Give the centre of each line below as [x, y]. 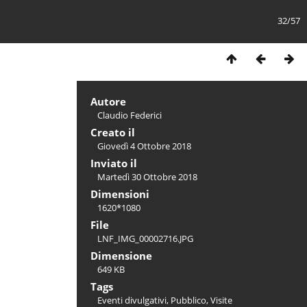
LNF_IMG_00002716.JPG [145, 238]
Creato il [113, 132]
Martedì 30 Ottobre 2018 [147, 177]
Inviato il [114, 163]
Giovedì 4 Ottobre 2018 [144, 146]
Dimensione [121, 256]
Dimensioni [120, 194]
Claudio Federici [130, 115]
